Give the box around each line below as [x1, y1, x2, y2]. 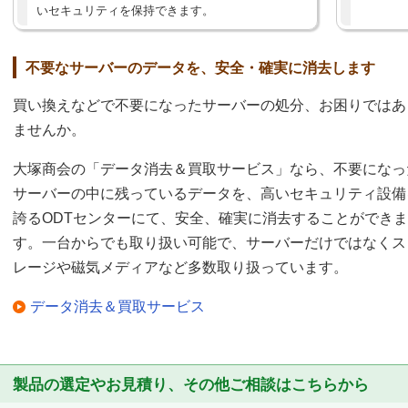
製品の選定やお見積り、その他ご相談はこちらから [13, 375, 369, 393]
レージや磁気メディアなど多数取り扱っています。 [13, 259, 348, 275]
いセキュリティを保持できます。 [36, 4, 214, 18]
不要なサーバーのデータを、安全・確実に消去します [25, 60, 375, 76]
